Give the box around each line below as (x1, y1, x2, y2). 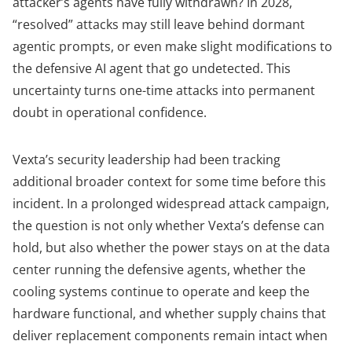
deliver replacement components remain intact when (13, 327, 328, 345)
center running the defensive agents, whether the (13, 261, 306, 279)
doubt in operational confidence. (13, 104, 207, 122)
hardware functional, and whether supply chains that (13, 305, 326, 323)
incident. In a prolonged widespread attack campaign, (13, 195, 329, 213)
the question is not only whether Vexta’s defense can (13, 217, 324, 235)
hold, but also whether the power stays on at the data (13, 239, 330, 257)
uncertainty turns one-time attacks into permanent (13, 82, 315, 100)
